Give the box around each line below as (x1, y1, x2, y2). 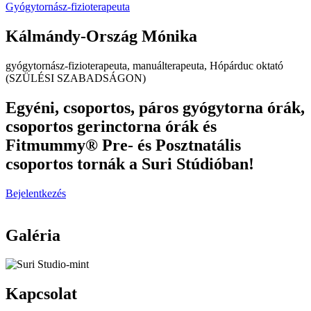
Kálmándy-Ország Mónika (6, 26, 197, 45)
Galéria (6, 226, 60, 244)
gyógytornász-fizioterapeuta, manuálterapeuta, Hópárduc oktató (6, 59, 283, 72)
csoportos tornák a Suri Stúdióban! (6, 154, 254, 173)
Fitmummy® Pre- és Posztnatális (6, 135, 241, 154)
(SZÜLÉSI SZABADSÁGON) (6, 72, 146, 84)
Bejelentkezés (6, 187, 66, 199)
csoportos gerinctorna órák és (6, 117, 217, 135)
